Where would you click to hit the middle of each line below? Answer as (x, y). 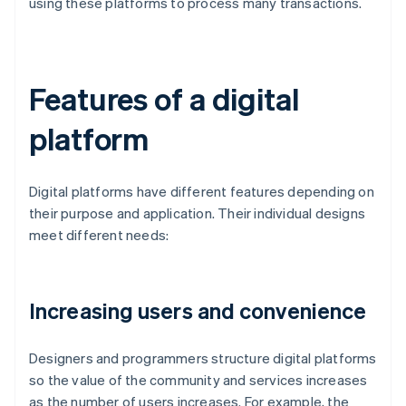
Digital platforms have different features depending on (202, 192)
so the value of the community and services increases (198, 380)
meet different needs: (99, 235)
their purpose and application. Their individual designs (198, 213)
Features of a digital (164, 99)
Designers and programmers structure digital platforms (203, 358)
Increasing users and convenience (198, 311)
